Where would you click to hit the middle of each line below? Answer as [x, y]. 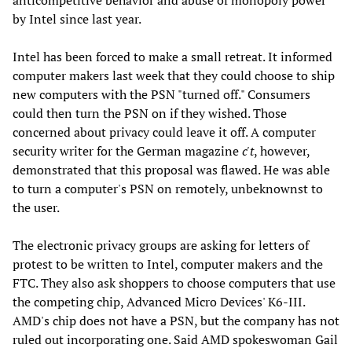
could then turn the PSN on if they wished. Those [150, 114]
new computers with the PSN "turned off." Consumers [161, 95]
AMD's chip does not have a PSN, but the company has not [176, 321]
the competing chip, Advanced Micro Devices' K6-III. [159, 302]
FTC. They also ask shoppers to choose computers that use [174, 283]
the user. [36, 208]
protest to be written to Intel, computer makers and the [168, 264]
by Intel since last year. [77, 19]
